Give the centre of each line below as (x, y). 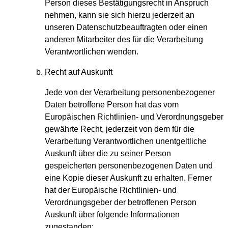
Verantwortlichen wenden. (92, 52)
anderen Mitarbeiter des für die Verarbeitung (124, 40)
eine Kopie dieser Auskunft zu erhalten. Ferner (128, 178)
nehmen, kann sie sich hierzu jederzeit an (120, 15)
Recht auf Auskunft (79, 72)
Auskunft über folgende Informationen (112, 215)
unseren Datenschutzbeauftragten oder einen (126, 27)
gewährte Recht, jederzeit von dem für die (120, 129)
